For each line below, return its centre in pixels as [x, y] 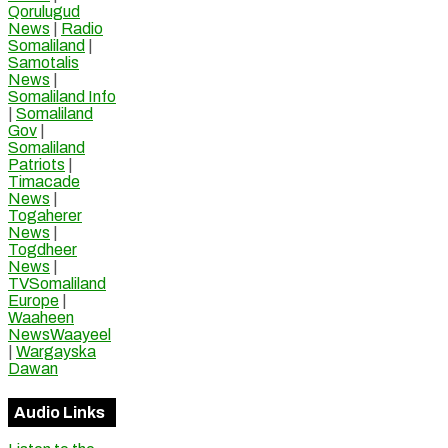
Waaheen [41, 317]
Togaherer [45, 215]
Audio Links [59, 413]
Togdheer [42, 249]
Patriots [36, 164]
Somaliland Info [62, 96]
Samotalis [43, 62]
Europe [33, 300]
